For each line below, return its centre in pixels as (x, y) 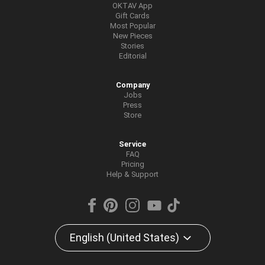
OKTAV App (132, 6)
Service (132, 144)
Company (132, 85)
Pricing (132, 164)
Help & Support (132, 174)
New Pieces (132, 36)
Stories (132, 46)
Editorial (132, 56)
